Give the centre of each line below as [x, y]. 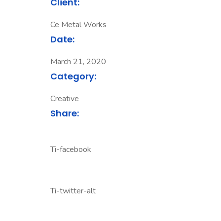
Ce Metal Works [78, 25]
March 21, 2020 [78, 62]
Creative [65, 99]
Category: [73, 76]
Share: [65, 113]
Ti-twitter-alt [73, 191]
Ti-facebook [71, 149]
